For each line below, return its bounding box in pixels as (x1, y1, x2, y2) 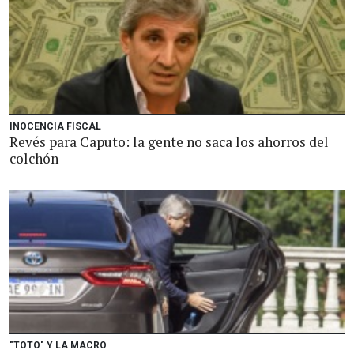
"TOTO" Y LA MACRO (9, 340, 107, 351)
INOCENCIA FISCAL (9, 121, 101, 132)
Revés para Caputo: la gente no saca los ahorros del (9, 133, 329, 151)
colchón (9, 149, 58, 168)
